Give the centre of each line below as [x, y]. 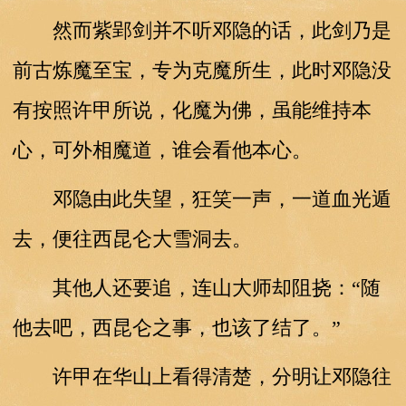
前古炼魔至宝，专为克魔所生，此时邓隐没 [202, 70]
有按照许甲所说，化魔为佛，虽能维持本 [192, 110]
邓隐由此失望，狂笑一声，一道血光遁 [202, 198]
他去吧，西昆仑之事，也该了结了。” [176, 327]
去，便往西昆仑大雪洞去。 [132, 238]
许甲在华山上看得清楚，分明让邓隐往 [202, 376]
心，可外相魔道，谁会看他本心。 [162, 150]
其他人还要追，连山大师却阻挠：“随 [196, 287]
